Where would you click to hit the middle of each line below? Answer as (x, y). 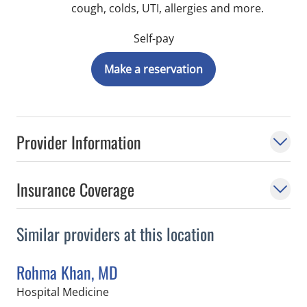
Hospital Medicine (63, 292)
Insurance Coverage (75, 189)
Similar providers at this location (115, 234)
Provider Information (79, 142)
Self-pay (153, 38)
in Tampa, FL (140, 291)
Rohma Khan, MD (67, 272)
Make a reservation (153, 69)
